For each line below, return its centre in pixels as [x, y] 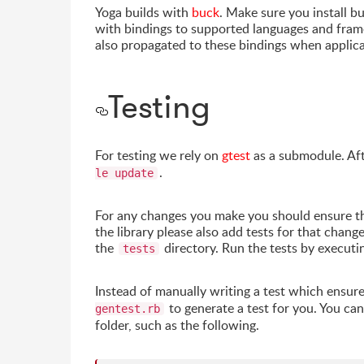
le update [124, 173]
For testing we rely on [158, 156]
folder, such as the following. [177, 325]
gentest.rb [128, 309]
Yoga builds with [143, 13]
